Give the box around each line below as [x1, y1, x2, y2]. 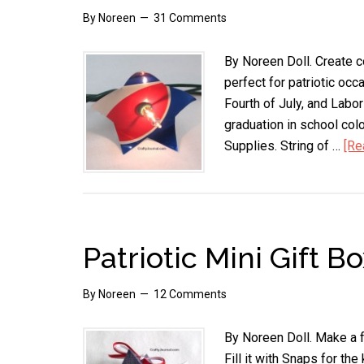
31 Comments [154, 11, 227, 24]
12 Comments [154, 288, 227, 301]
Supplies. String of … [224, 138, 344, 154]
